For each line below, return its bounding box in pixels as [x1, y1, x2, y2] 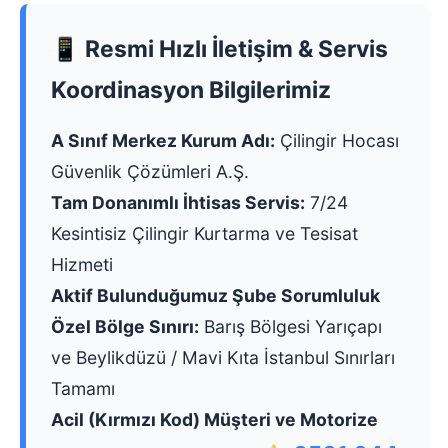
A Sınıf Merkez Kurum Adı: [51, 130, 275, 152]
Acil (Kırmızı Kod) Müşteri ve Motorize [51, 409, 378, 431]
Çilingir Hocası [275, 130, 399, 152]
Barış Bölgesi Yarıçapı [199, 316, 382, 338]
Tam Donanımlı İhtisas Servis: [51, 192, 305, 214]
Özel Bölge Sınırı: [51, 316, 199, 338]
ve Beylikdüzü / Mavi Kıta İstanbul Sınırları [51, 347, 395, 369]
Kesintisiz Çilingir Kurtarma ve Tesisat [51, 223, 358, 245]
